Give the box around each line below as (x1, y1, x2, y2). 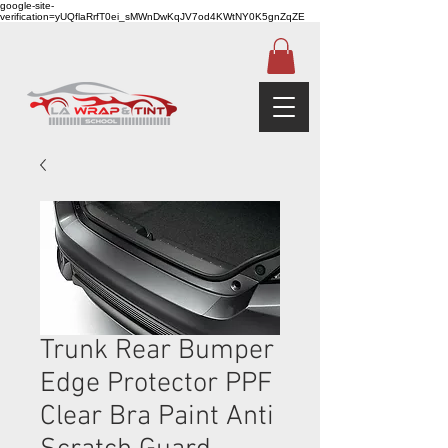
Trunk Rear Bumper (40, 333, 274, 368)
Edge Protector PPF (40, 366, 272, 401)
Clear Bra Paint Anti (40, 399, 274, 434)
